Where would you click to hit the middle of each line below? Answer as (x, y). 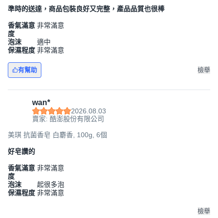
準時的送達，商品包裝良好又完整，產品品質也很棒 (86, 9)
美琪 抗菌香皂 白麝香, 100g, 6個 (57, 135)
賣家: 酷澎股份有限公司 (68, 119)
